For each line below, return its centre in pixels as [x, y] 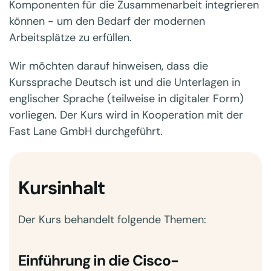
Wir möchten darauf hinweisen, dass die [109, 66]
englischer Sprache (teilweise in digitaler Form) [126, 99]
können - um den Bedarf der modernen [107, 21]
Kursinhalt [61, 188]
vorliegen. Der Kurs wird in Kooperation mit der [126, 115]
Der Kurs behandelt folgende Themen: [112, 220]
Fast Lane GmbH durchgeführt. [86, 131]
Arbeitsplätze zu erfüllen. [70, 38]
